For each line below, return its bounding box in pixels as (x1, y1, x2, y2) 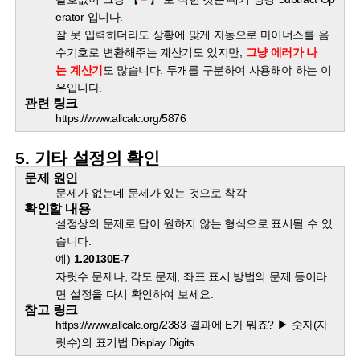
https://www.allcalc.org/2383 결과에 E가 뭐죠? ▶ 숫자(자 (55, 318, 328, 332)
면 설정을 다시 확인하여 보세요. (55, 288, 214, 301)
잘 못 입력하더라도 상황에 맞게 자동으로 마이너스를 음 (55, 28, 329, 42)
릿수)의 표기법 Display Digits (55, 336, 194, 350)
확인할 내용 (24, 201, 91, 216)
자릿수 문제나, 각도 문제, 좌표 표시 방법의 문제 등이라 (55, 270, 327, 284)
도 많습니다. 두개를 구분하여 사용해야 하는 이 (102, 63, 332, 77)
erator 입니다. (55, 10, 123, 24)
